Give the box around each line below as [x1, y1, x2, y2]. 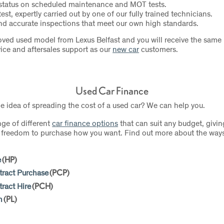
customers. [139, 43, 178, 54]
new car [112, 43, 139, 54]
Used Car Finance [75, 84, 148, 97]
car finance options [52, 117, 118, 128]
